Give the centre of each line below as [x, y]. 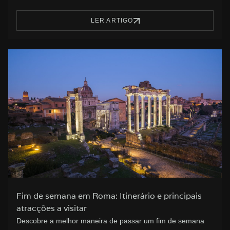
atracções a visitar [52, 208]
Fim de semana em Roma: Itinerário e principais [109, 196]
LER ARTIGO [112, 21]
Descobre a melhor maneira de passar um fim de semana [110, 221]
